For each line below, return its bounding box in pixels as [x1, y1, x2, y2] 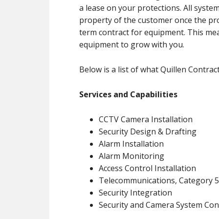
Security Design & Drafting [99, 126, 197, 137]
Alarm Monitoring [99, 151, 164, 161]
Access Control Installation [99, 163, 196, 174]
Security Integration [99, 187, 172, 198]
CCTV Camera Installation [99, 114, 193, 125]
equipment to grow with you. [79, 39, 184, 50]
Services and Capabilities [79, 89, 177, 100]
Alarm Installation [99, 138, 164, 149]
